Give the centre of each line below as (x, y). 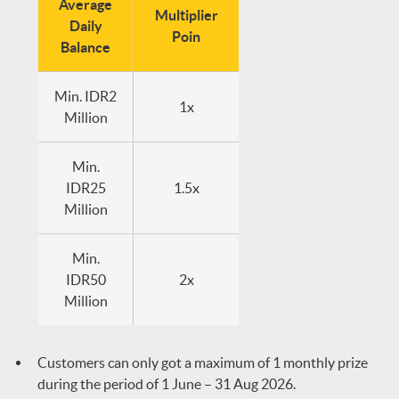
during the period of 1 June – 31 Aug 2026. (167, 384)
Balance (85, 47)
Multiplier (186, 15)
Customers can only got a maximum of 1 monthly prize (203, 362)
